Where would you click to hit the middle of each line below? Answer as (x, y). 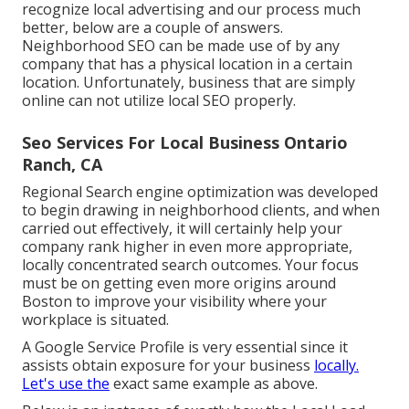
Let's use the (66, 383)
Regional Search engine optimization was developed (200, 191)
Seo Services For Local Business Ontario (185, 142)
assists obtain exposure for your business (168, 365)
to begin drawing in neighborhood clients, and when (201, 210)
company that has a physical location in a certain (187, 63)
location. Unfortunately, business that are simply (189, 82)
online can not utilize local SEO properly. (159, 100)
